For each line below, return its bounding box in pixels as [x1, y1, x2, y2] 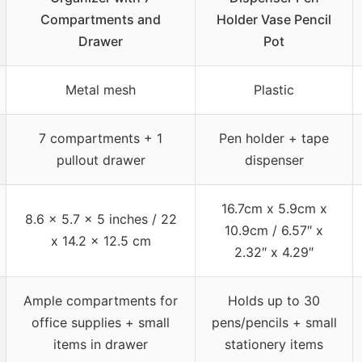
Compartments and [40, 11, 161, 27]
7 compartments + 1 [39, 129, 162, 146]
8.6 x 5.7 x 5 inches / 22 [24, 210, 177, 227]
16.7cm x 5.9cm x [221, 200, 327, 217]
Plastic [254, 81, 294, 98]
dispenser [244, 151, 304, 168]
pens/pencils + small [211, 314, 337, 330]
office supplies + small [32, 314, 170, 330]
